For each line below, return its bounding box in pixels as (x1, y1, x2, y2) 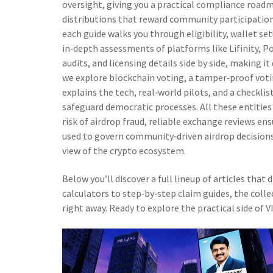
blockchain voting (109, 71, 184, 83)
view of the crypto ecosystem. (62, 144, 186, 157)
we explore (62, 71, 109, 83)
